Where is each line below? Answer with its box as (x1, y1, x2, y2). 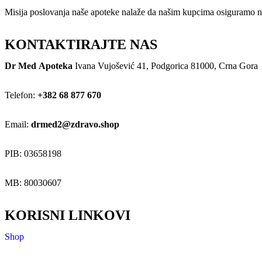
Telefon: (5, 90, 37, 101)
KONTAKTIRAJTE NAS (5, 37, 157, 53)
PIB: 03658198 (5, 149, 61, 159)
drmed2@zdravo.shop (31, 119, 119, 130)
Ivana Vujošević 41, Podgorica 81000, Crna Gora (73, 61, 258, 71)
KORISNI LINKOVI (5, 208, 130, 223)
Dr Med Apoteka (5, 61, 73, 71)
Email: (5, 119, 31, 130)
